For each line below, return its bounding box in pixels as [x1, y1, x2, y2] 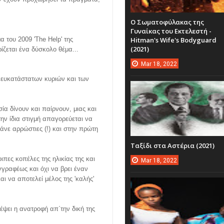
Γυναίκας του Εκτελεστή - [130, 26, 211, 35]
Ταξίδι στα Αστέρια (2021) [130, 141, 214, 150]
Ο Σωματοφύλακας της [130, 17, 204, 26]
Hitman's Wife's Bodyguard [130, 35, 216, 44]
